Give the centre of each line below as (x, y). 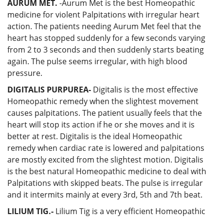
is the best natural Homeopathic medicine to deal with (107, 171)
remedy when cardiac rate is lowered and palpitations (106, 148)
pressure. (25, 73)
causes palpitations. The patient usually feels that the (105, 113)
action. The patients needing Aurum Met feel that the (104, 26)
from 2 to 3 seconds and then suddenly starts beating (106, 49)
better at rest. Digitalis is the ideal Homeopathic (95, 136)
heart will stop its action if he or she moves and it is (101, 124)
